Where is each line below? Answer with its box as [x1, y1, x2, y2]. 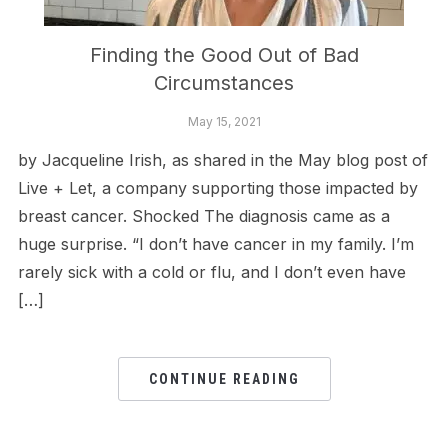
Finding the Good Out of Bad [89, 42, 359, 67]
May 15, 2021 [187, 113, 261, 129]
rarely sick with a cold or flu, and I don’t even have [17, 261, 406, 282]
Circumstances [154, 70, 294, 95]
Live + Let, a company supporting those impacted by [17, 177, 418, 198]
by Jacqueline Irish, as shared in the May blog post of [17, 149, 428, 170]
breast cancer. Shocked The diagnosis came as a [17, 205, 390, 226]
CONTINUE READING [148, 370, 300, 387]
